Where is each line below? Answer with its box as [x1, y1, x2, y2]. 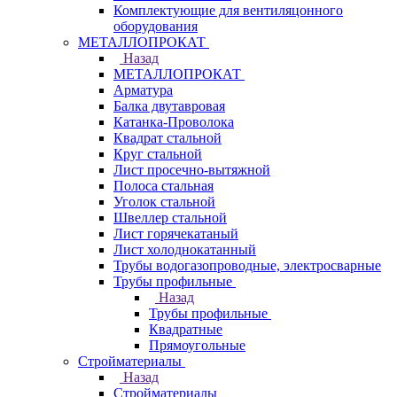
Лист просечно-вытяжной [113, 162, 270, 177]
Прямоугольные [149, 338, 245, 353]
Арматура [113, 82, 173, 97]
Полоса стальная [113, 178, 214, 193]
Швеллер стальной [113, 210, 227, 225]
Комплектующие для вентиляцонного [113, 3, 343, 18]
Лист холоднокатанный [113, 242, 256, 257]
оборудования [113, 19, 198, 34]
